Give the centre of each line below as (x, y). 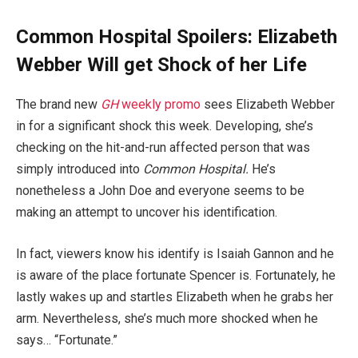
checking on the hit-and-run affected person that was (163, 148)
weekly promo (159, 105)
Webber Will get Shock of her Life (161, 65)
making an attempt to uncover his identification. (147, 213)
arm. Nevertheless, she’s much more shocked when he (167, 318)
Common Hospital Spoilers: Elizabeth (177, 37)
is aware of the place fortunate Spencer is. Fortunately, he (176, 275)
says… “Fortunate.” (67, 340)
